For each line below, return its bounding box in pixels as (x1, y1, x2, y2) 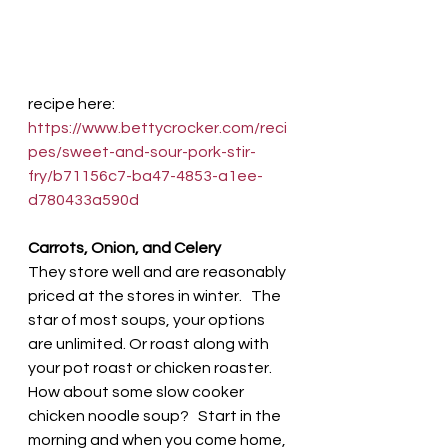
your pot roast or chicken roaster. (28, 359, 275, 376)
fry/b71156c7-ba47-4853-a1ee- (28, 167, 263, 184)
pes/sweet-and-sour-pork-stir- (28, 143, 256, 160)
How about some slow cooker (28, 383, 247, 400)
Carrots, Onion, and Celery (28, 239, 224, 256)
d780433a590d (28, 191, 139, 208)
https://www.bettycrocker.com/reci (28, 119, 287, 136)
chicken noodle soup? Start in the (28, 407, 284, 424)
